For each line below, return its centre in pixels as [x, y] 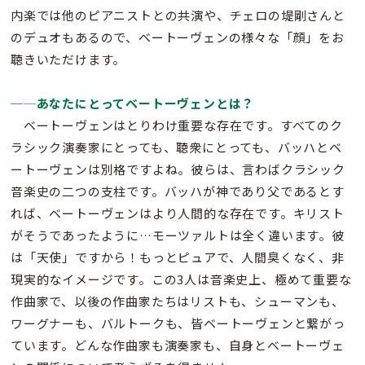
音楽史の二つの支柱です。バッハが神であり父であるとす [178, 191]
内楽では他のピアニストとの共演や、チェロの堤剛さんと [178, 15]
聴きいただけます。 [68, 59]
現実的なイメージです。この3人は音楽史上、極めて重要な [181, 279]
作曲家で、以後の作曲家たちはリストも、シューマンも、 [178, 301]
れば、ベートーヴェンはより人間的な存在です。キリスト [178, 213]
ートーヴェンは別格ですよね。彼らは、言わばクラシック [178, 169]
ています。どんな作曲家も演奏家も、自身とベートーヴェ [178, 345]
